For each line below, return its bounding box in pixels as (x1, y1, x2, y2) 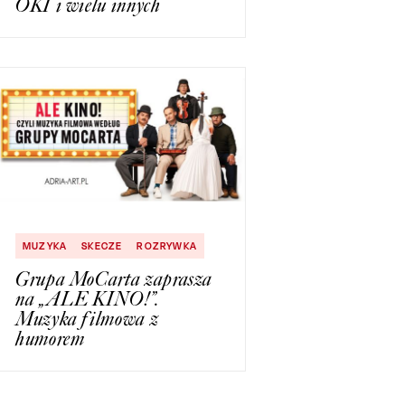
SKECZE (81, 239, 123, 252)
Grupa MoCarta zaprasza (15, 266, 213, 291)
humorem (15, 325, 85, 351)
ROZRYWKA (137, 239, 198, 252)
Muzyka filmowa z (15, 306, 159, 331)
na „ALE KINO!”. (15, 286, 160, 311)
